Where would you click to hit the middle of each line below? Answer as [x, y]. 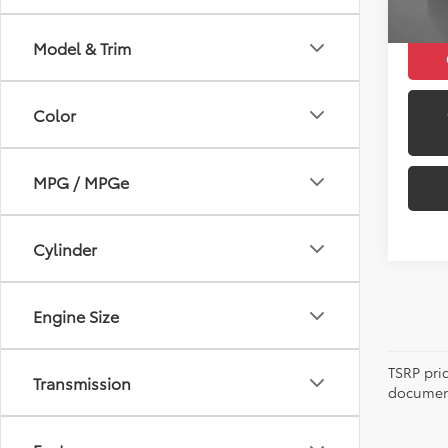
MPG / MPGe [81, 181]
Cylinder [65, 248]
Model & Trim [82, 47]
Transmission [82, 382]
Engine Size [76, 315]
